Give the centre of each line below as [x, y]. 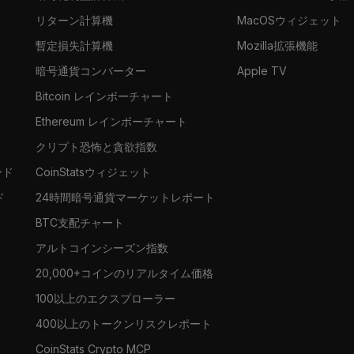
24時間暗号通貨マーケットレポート [126, 197]
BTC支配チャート [80, 222]
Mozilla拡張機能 [277, 45]
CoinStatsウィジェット [94, 171]
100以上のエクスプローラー [106, 298]
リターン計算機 [75, 20]
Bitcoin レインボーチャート [105, 96]
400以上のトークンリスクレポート [124, 323]
